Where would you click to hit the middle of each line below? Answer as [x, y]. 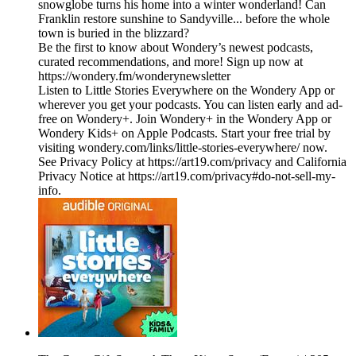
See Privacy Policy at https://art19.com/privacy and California [192, 162]
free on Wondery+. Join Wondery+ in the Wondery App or [185, 119]
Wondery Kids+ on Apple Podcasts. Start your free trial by [184, 133]
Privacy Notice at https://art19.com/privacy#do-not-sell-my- [187, 176]
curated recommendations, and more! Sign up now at [170, 62]
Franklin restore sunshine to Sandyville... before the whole [184, 19]
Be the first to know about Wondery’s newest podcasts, [176, 48]
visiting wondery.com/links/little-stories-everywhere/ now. [183, 148]
